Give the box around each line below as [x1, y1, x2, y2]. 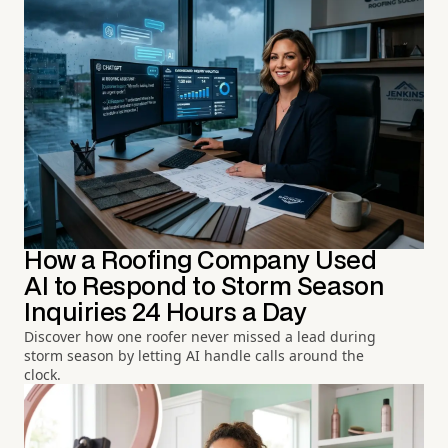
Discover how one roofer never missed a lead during [24, 327, 376, 346]
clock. [24, 365, 61, 384]
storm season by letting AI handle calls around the [24, 346, 364, 365]
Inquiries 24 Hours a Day [24, 302, 307, 325]
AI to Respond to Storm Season [24, 276, 385, 299]
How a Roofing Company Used [24, 250, 377, 273]
